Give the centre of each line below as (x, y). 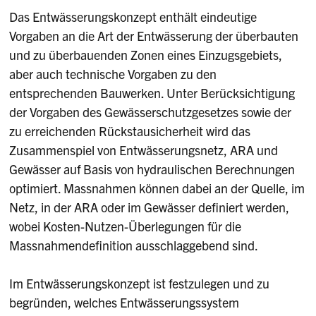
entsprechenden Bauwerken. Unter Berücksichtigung (152, 93)
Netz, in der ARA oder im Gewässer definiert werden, (150, 207)
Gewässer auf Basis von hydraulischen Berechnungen (152, 169)
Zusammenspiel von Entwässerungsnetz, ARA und (144, 150)
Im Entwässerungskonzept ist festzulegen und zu (140, 284)
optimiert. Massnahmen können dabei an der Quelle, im (157, 188)
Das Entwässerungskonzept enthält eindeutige (133, 17)
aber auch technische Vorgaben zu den (113, 74)
